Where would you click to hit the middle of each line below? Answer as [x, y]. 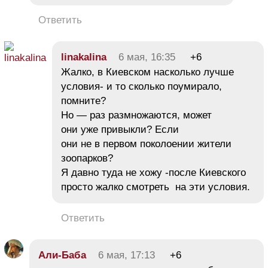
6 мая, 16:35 [147, 57]
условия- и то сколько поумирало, [141, 86]
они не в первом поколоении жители [146, 144]
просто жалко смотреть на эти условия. [156, 187]
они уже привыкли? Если [120, 129]
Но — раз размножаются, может [136, 115]
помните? [83, 100]
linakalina [84, 57]
